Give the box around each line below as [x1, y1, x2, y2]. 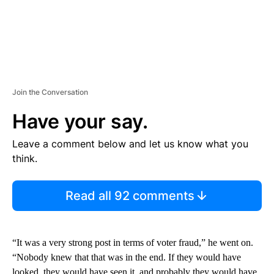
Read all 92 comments [65, 188, 194, 203]
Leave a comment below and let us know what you [12, 137, 248, 150]
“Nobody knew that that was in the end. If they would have [12, 251, 241, 262]
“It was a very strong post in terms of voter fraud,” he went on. [12, 237, 253, 248]
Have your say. [12, 109, 148, 133]
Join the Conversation [12, 87, 88, 97]
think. [12, 152, 37, 165]
